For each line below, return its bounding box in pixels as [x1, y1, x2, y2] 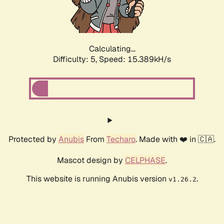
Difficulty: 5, [53, 54, 99, 65]
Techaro [106, 134, 135, 145]
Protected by [8, 134, 58, 145]
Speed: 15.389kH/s [99, 54, 171, 65]
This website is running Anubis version [26, 173, 168, 184]
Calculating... [88, 43, 135, 54]
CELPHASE [125, 155, 165, 166]
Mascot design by [57, 155, 125, 166]
